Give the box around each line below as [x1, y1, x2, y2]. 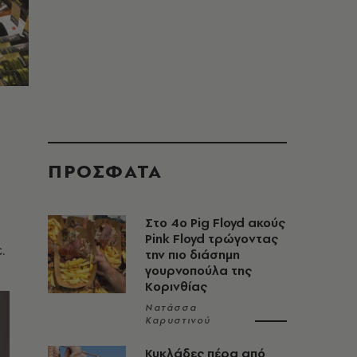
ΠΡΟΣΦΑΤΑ [48, 158, 163, 184]
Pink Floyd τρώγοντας [145, 230, 278, 247]
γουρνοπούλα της [145, 262, 252, 279]
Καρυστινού [145, 314, 211, 327]
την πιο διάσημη [145, 246, 240, 263]
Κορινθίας [145, 278, 207, 295]
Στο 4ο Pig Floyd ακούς [145, 214, 285, 231]
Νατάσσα [145, 301, 198, 314]
